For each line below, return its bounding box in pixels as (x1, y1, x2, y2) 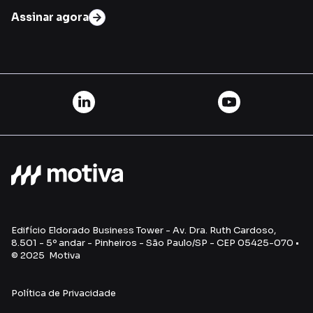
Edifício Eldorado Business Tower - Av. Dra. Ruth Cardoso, (11, 224, 276, 236)
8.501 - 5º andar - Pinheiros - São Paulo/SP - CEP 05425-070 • (11, 236, 299, 249)
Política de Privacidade (11, 286, 116, 299)
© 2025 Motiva (11, 249, 80, 261)
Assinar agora (11, 10, 89, 24)
